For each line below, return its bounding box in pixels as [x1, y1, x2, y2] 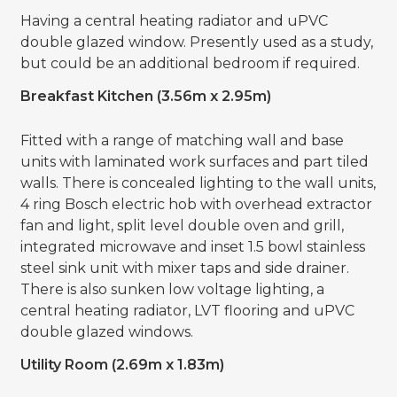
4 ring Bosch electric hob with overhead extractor [19, 196, 372, 214]
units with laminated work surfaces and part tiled [19, 153, 369, 171]
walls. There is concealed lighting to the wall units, [19, 175, 376, 192]
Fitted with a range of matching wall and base [19, 132, 344, 150]
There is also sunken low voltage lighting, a [19, 281, 324, 299]
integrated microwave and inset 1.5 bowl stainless [19, 238, 365, 256]
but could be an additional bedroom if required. [19, 55, 360, 73]
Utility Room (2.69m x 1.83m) [19, 356, 224, 374]
